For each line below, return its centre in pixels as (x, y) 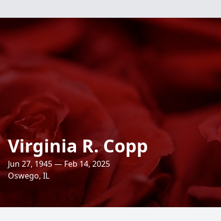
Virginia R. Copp (78, 146)
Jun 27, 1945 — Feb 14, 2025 (59, 164)
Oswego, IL (29, 176)
